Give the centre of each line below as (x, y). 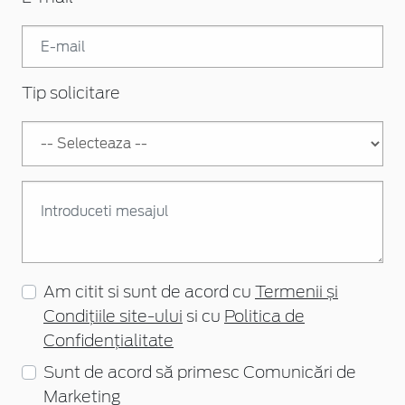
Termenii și (297, 292)
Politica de (264, 317)
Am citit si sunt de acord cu (149, 292)
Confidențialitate (108, 341)
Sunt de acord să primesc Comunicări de (200, 373)
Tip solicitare (71, 94)
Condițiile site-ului (113, 317)
